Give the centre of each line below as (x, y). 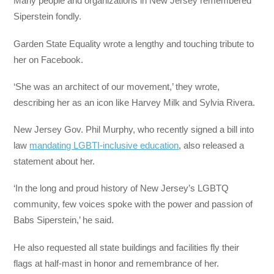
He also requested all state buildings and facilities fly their (127, 247)
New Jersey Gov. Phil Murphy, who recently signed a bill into (134, 130)
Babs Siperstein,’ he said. (64, 220)
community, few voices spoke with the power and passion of (133, 204)
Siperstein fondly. (48, 17)
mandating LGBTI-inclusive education (104, 146)
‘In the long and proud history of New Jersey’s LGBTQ (121, 188)
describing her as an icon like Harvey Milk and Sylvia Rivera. (135, 102)
